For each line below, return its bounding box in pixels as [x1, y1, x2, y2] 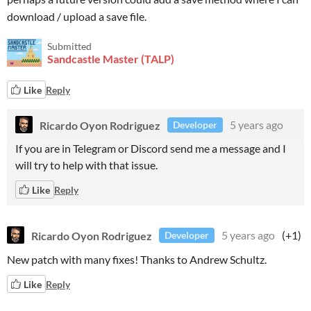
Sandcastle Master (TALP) [47, 52, 174, 65]
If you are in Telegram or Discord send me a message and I [15, 142, 286, 155]
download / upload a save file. [7, 10, 146, 23]
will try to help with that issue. [15, 158, 158, 171]
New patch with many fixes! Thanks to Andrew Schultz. [7, 253, 267, 266]
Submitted [47, 40, 92, 52]
